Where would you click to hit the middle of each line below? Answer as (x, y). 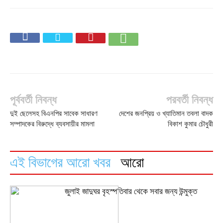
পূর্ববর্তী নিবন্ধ (33, 100)
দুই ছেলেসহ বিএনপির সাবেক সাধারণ (54, 113)
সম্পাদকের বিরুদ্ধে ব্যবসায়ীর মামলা (52, 124)
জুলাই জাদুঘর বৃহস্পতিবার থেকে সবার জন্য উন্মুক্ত (131, 191)
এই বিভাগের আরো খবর (60, 163)
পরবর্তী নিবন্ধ (190, 100)
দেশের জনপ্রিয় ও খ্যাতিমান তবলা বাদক (166, 113)
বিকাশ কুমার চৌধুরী (190, 124)
